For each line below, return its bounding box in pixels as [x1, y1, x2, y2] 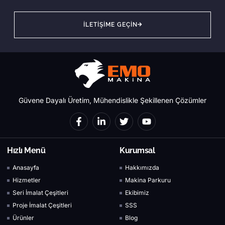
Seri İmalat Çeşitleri [13, 189, 69, 197]
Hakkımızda [125, 164, 160, 172]
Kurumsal [120, 146, 155, 156]
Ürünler [13, 214, 35, 222]
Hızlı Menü [7, 146, 45, 156]
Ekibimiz [125, 189, 150, 197]
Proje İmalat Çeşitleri [13, 201, 72, 209]
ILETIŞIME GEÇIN [83, 21, 138, 28]
